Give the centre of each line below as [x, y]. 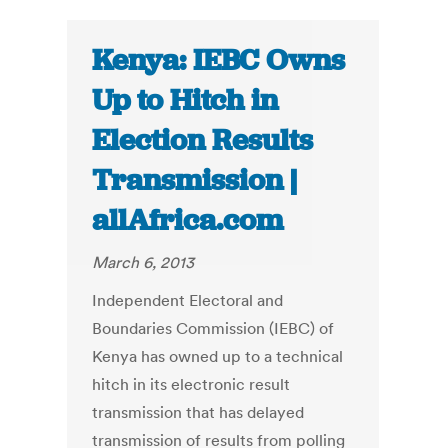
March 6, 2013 [143, 262]
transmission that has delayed [198, 412]
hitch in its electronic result [191, 384]
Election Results [203, 140]
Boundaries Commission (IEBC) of [213, 328]
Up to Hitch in [185, 100]
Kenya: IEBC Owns [219, 60]
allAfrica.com [188, 220]
